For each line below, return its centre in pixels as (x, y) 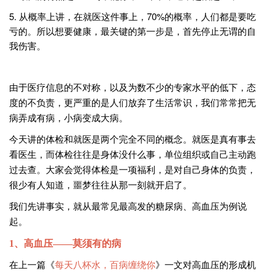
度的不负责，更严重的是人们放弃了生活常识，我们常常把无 (133, 103)
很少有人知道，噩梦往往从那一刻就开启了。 (101, 185)
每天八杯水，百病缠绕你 (105, 265)
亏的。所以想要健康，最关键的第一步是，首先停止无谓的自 (133, 31)
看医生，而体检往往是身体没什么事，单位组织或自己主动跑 (133, 155)
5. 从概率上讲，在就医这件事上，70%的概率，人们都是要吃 (133, 16)
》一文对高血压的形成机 (206, 265)
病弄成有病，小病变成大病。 (69, 118)
